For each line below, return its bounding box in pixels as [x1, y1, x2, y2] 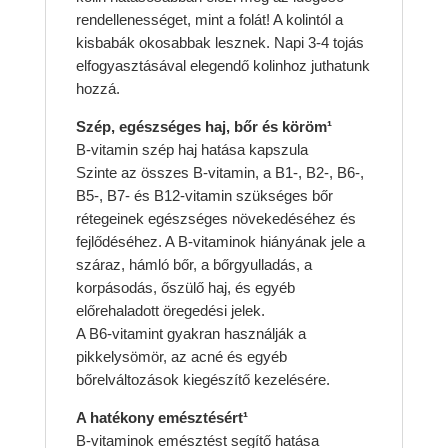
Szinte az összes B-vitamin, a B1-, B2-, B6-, [75, 164, 364, 182]
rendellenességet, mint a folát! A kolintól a [75, 11, 343, 29]
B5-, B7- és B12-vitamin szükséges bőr [75, 187, 333, 205]
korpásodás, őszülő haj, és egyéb [75, 279, 295, 297]
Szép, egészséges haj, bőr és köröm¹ [75, 118, 332, 136]
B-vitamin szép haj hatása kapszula [75, 141, 308, 159]
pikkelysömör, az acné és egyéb [75, 348, 287, 366]
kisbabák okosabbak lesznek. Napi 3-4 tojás [75, 34, 364, 52]
